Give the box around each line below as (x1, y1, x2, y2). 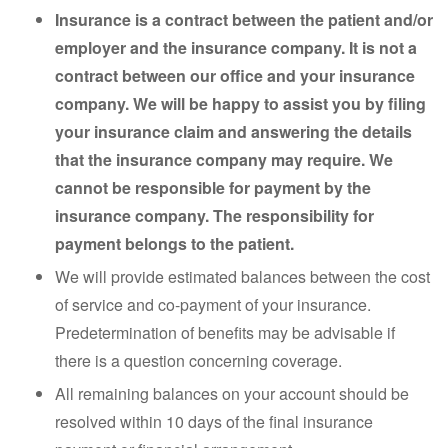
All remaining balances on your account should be (55, 382, 409, 405)
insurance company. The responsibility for (55, 204, 374, 227)
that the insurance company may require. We (55, 148, 393, 171)
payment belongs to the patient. (55, 232, 294, 255)
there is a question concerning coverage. (55, 349, 342, 372)
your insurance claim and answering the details (55, 120, 412, 143)
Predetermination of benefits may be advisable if (55, 321, 395, 344)
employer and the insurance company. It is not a (55, 36, 417, 59)
